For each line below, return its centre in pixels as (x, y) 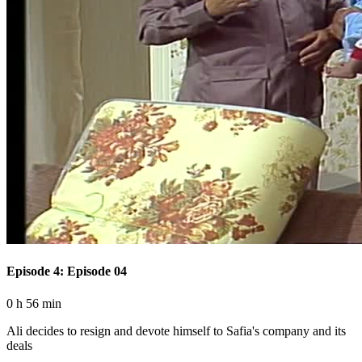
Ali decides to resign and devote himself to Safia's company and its (176, 330)
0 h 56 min (34, 303)
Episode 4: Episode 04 (67, 271)
